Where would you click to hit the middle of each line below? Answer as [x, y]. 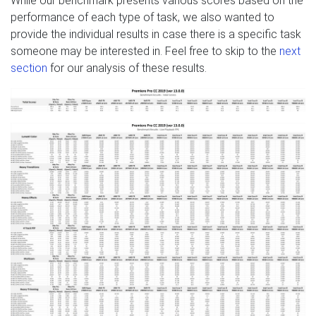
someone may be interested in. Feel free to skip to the [145, 51]
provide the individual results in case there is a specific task [156, 34]
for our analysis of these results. [127, 68]
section [29, 68]
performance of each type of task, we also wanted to [142, 17]
